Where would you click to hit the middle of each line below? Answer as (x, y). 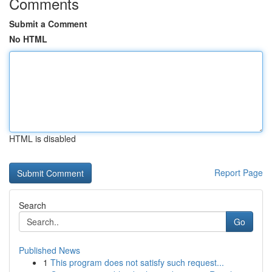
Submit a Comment (48, 24)
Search (32, 205)
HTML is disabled (42, 138)
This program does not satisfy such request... (137, 262)
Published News (49, 250)
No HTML (28, 39)
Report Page (239, 172)
